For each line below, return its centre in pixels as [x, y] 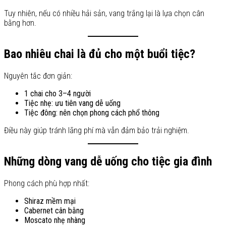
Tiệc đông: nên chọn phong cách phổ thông [92, 113]
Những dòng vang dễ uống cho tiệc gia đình [108, 161]
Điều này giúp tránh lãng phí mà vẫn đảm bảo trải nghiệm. [97, 131]
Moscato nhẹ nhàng [55, 220]
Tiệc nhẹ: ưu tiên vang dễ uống [72, 103]
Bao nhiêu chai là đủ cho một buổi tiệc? [100, 54]
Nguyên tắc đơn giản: [38, 76]
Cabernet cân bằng [54, 210]
